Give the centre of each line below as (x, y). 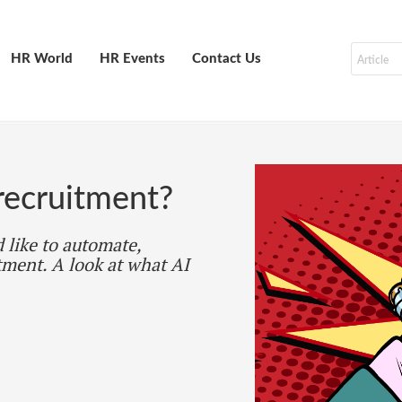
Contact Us (227, 59)
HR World (42, 59)
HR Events (132, 59)
